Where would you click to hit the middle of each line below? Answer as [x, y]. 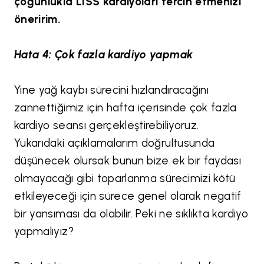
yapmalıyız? [46, 231]
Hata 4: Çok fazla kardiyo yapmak [104, 54]
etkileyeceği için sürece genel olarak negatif [128, 196]
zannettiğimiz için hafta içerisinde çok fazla [126, 107]
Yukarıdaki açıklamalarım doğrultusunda [115, 143]
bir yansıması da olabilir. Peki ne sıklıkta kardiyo [131, 213]
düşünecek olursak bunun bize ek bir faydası [128, 160]
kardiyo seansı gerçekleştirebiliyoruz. [107, 125]
